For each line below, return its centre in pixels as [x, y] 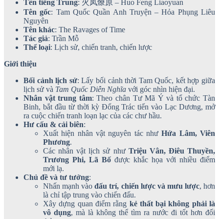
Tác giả [36, 39]
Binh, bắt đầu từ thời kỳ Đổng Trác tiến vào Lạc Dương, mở [119, 107]
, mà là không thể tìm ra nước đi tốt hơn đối [143, 213]
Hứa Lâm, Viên [188, 133]
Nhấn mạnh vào [69, 186]
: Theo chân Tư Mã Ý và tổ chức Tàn [153, 98]
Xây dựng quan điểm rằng [86, 204]
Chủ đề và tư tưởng [56, 177]
